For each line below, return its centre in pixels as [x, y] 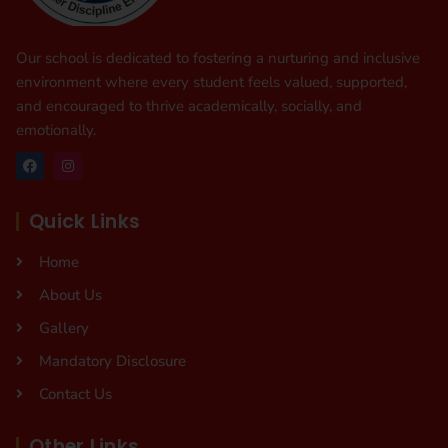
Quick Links [85, 222]
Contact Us [75, 394]
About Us [70, 295]
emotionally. [56, 130]
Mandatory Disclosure [112, 361]
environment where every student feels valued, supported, [211, 82]
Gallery [63, 328]
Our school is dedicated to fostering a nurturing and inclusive [218, 58]
